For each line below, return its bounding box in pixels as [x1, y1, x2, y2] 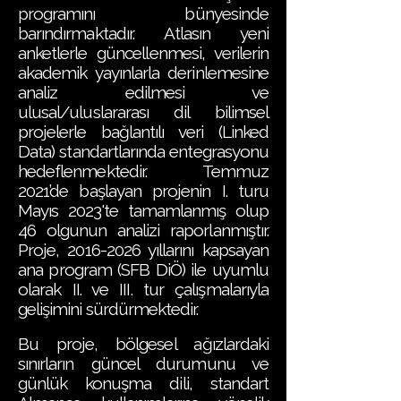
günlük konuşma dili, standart [18, 373, 269, 393]
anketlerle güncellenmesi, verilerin [18, 43, 269, 63]
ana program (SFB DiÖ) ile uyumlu [18, 260, 269, 279]
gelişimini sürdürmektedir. [18, 299, 199, 319]
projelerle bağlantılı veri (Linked [18, 122, 269, 141]
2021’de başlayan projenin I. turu [18, 181, 269, 200]
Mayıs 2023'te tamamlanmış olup [18, 200, 269, 220]
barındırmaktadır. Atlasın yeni [18, 23, 269, 43]
